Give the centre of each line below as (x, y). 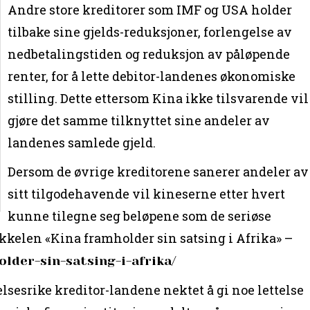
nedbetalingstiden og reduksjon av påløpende (149, 54)
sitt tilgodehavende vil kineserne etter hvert (147, 193)
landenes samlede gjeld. (82, 142)
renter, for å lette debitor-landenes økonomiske (152, 76)
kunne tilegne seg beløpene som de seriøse (140, 216)
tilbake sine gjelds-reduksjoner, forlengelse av (150, 31)
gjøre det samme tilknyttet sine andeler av (139, 120)
